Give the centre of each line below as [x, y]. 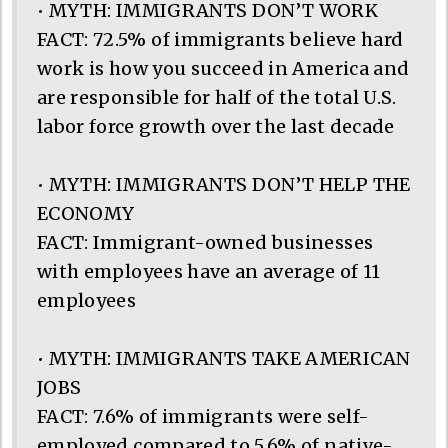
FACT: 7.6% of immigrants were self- [203, 416]
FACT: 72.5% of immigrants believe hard [220, 39]
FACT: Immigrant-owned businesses [205, 242]
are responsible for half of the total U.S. [217, 97]
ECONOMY [86, 213]
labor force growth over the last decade [216, 126]
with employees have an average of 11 [209, 271]
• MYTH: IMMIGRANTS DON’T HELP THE [224, 184]
